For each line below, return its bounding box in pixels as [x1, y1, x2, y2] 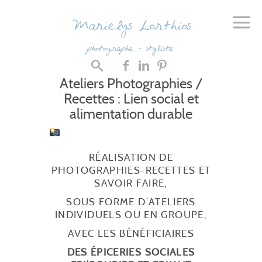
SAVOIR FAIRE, [94, 177, 168, 189]
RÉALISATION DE [88, 151, 174, 164]
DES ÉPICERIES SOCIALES [67, 246, 195, 258]
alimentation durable [70, 105, 192, 123]
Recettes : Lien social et [63, 90, 199, 108]
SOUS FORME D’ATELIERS [66, 196, 196, 208]
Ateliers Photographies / [59, 75, 203, 92]
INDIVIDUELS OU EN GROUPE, [55, 209, 207, 221]
